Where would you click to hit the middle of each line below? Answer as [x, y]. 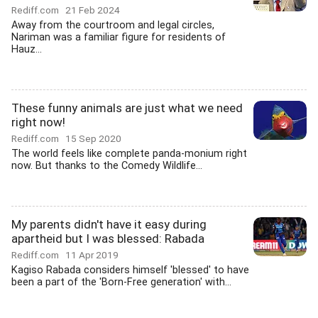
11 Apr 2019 [92, 255]
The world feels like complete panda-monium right [129, 154]
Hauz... [27, 49]
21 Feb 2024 [93, 10]
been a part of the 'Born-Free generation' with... [121, 282]
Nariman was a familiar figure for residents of [119, 37]
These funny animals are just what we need [127, 108]
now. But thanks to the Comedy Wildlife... [107, 166]
